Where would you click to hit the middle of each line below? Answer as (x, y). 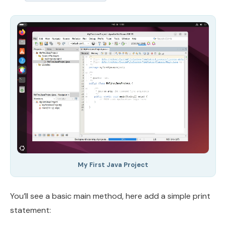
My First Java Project (113, 165)
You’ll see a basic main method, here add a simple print (110, 196)
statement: (31, 210)
